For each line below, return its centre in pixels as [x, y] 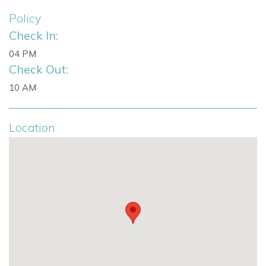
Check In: [34, 35]
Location [32, 127]
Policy [25, 18]
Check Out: [39, 69]
